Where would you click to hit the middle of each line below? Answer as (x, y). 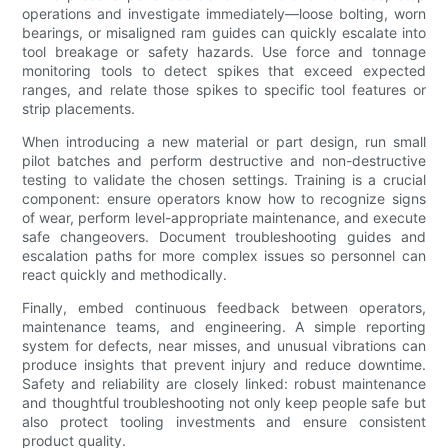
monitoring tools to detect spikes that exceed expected (224, 71)
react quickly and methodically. (125, 275)
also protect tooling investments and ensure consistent (224, 422)
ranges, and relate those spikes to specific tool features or (224, 90)
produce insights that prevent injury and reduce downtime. (224, 365)
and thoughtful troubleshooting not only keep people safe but (224, 403)
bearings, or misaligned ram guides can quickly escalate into (224, 33)
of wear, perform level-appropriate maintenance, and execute (224, 218)
